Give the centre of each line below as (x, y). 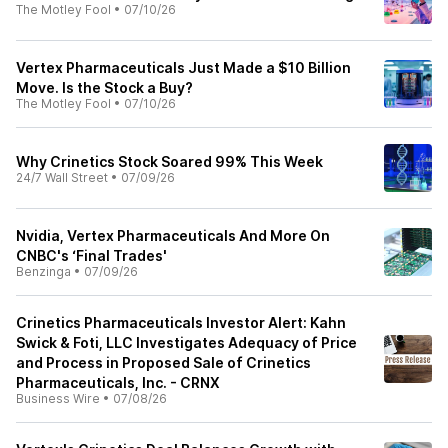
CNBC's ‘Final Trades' (91, 255)
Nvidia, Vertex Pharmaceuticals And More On (173, 235)
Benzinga (43, 271)
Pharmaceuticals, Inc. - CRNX (118, 382)
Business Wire (58, 398)
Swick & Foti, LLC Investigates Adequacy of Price (186, 342)
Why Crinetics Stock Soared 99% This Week (169, 161)
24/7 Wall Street (62, 177)
